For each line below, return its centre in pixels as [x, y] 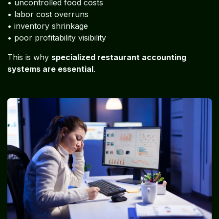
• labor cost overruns [48, 14]
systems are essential [50, 69]
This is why [29, 57]
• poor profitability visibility [57, 38]
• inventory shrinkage [48, 26]
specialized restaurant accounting [119, 57]
